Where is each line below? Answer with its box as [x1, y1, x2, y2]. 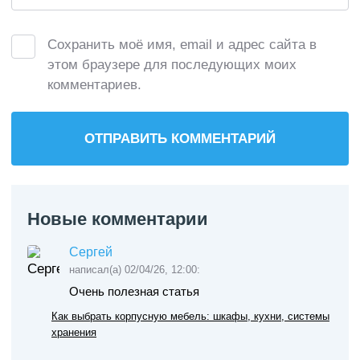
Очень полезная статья [69, 284, 199, 298]
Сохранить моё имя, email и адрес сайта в [47, 36, 317, 52]
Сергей [69, 244, 112, 259]
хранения [51, 325, 96, 338]
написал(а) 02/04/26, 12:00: [69, 263, 200, 276]
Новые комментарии [27, 208, 208, 229]
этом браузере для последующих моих [47, 56, 297, 72]
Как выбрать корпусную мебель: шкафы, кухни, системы [51, 309, 329, 322]
